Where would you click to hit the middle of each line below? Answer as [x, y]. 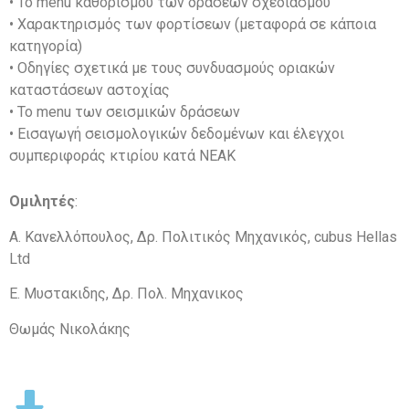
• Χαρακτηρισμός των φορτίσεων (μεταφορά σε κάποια [193, 24]
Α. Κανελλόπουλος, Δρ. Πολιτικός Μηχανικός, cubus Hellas [203, 236]
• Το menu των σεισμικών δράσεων [125, 111]
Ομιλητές [42, 202]
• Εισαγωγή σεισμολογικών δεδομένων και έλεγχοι [177, 133]
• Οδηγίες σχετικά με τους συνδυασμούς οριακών [172, 68]
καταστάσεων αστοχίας [89, 89]
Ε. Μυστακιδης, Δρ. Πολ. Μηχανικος [126, 294]
